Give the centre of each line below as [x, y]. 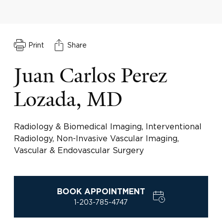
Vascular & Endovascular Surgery [79, 150]
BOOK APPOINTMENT [101, 192]
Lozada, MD [68, 99]
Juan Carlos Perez [90, 76]
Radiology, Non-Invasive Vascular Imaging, [96, 138]
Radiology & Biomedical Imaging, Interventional [108, 126]
